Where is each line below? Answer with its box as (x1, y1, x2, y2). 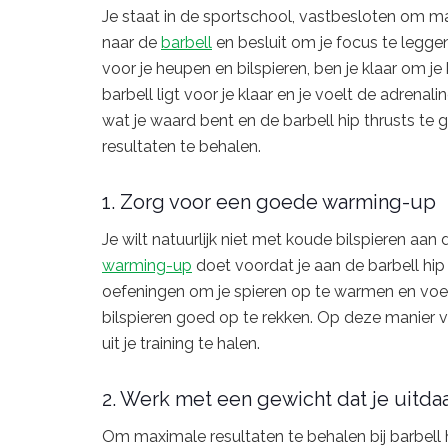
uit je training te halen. (102, 333, 260, 353)
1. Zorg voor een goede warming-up (102, 189, 436, 214)
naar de (102, 33, 161, 53)
